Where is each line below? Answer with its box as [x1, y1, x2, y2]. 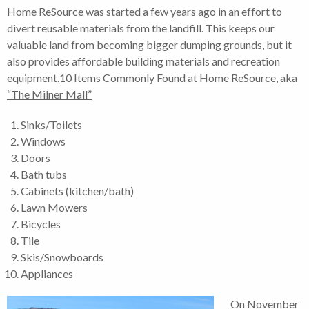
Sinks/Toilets [21, 117, 82, 131]
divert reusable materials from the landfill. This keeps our [7, 21, 275, 34]
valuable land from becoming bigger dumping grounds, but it [7, 37, 292, 51]
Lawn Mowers [21, 200, 88, 214]
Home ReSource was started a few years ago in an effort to [7, 4, 282, 18]
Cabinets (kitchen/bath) [21, 183, 134, 197]
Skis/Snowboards [21, 250, 103, 263]
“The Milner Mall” [7, 87, 92, 101]
